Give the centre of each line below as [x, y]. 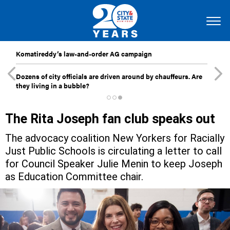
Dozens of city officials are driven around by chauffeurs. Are [109, 76]
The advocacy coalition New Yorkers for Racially [115, 138]
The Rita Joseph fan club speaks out [110, 119]
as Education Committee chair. [74, 177]
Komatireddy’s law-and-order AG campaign [84, 54]
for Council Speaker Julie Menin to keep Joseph [114, 164]
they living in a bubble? [53, 85]
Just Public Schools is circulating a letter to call [113, 151]
